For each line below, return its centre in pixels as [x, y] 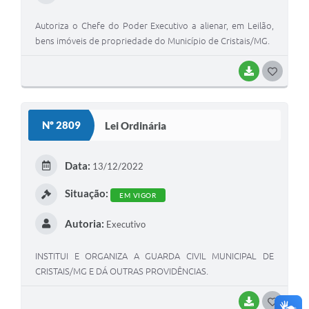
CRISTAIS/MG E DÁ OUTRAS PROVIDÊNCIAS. [122, 271]
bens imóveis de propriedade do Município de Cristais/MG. [152, 41]
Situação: [86, 193]
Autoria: [84, 224]
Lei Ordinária [136, 125]
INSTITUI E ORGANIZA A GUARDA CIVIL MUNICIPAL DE [154, 256]
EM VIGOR [138, 195]
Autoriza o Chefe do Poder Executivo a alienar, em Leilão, [154, 26]
